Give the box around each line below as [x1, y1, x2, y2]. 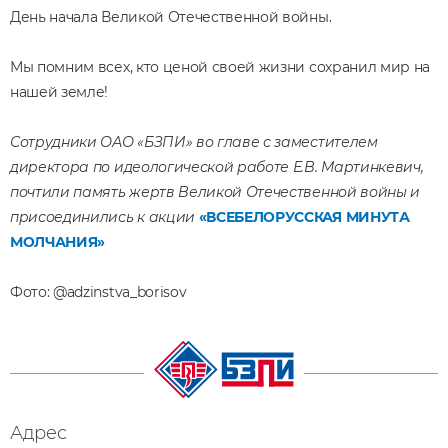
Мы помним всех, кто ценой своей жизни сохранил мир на [10, 58, 431, 76]
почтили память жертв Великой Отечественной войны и [10, 183, 420, 201]
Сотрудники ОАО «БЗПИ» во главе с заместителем [10, 133, 378, 151]
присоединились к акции [10, 208, 195, 226]
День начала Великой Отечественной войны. [10, 8, 332, 26]
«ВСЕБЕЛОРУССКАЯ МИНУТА [198, 208, 410, 226]
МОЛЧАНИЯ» [10, 233, 106, 251]
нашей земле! [10, 83, 109, 101]
